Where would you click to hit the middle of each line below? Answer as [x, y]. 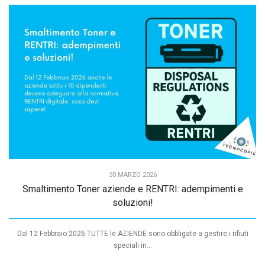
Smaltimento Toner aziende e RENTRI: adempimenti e [132, 189]
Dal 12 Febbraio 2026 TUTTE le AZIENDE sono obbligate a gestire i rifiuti [132, 233]
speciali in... [132, 245]
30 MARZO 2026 [132, 174]
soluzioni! [132, 202]
